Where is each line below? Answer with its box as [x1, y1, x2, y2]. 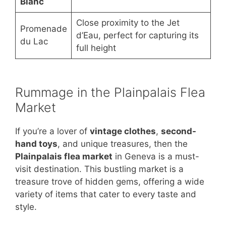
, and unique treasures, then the [58, 139, 188, 149]
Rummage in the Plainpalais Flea [15, 85, 205, 100]
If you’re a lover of [15, 126, 90, 137]
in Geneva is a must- [112, 151, 199, 162]
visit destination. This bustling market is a [15, 164, 184, 175]
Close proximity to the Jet [76, 18, 180, 28]
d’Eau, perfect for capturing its [76, 30, 199, 41]
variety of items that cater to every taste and [15, 189, 196, 200]
